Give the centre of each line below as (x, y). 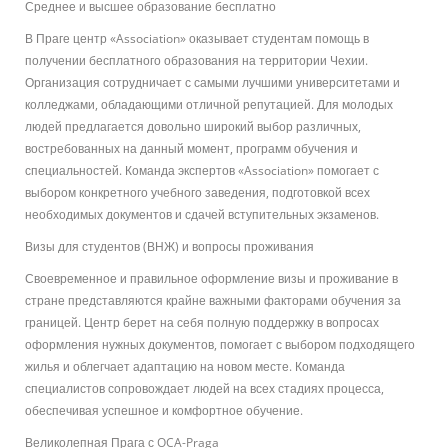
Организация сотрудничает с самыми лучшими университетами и (212, 82)
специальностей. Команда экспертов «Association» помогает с (202, 170)
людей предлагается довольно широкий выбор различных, (193, 126)
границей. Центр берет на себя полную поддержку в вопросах (202, 322)
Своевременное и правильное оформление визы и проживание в (211, 278)
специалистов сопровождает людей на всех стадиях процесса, (204, 388)
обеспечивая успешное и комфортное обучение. (164, 410)
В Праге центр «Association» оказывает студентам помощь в (197, 38)
